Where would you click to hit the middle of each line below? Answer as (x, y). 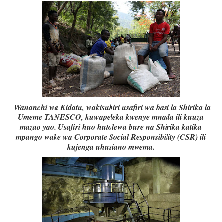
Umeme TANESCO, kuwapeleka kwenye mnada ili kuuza (111, 117)
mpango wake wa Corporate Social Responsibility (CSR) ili (111, 137)
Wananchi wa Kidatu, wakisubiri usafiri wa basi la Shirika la (111, 107)
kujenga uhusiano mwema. (111, 147)
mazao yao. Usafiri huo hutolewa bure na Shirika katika (111, 127)
